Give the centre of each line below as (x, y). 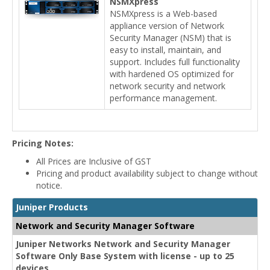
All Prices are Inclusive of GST (94, 161)
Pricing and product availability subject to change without (147, 173)
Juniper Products (52, 207)
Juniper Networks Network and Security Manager (123, 243)
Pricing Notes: (43, 143)
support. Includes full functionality (175, 61)
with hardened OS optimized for (172, 74)
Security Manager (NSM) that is (171, 37)
